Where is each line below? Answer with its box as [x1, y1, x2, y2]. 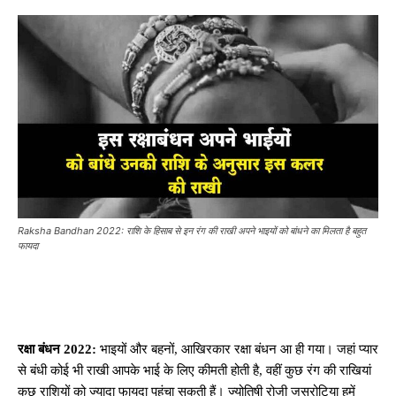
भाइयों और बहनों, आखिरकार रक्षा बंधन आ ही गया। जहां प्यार [96, 341, 378, 356]
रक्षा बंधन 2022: [18, 341, 96, 356]
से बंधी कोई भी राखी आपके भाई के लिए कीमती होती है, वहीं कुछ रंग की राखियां [18, 362, 371, 377]
